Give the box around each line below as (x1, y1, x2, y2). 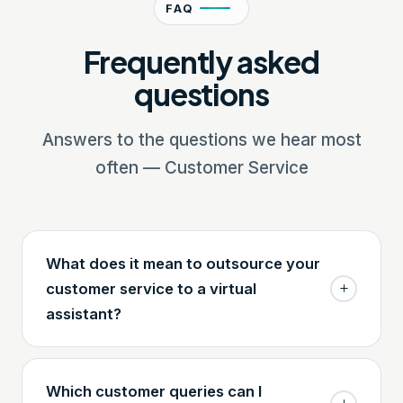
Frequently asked (83, 41, 320, 80)
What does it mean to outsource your (46, 254, 320, 273)
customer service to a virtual (46, 279, 256, 298)
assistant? (46, 304, 121, 323)
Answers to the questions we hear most (41, 129, 362, 150)
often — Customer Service (94, 157, 309, 178)
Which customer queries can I (46, 381, 262, 400)
